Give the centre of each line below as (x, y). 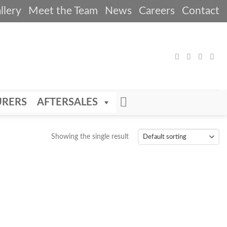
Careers (157, 11)
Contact (201, 11)
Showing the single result (90, 137)
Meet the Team (63, 11)
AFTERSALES (68, 102)
